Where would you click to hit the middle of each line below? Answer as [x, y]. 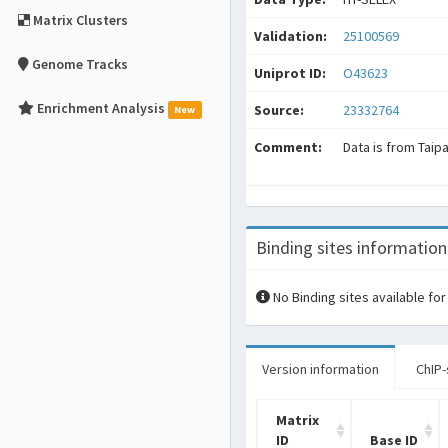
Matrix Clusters [80, 20]
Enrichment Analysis [101, 108]
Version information [320, 369]
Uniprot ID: [290, 73]
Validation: [290, 36]
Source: [279, 110]
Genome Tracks [80, 64]
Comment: [288, 147]
